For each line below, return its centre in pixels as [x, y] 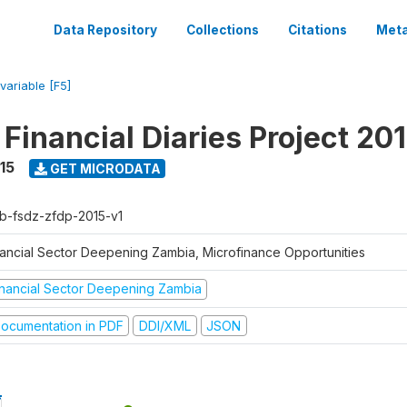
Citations [318, 30]
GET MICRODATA [104, 168]
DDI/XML [164, 325]
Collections [223, 30]
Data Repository [105, 30]
